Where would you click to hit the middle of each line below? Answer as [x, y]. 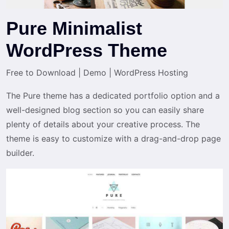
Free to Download [42, 72]
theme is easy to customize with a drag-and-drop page [113, 138]
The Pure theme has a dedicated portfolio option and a [113, 95]
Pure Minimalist [74, 28]
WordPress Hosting [150, 72]
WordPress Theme [87, 50]
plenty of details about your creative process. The [103, 124]
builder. [20, 153]
